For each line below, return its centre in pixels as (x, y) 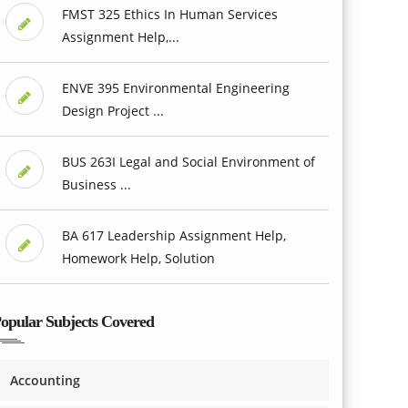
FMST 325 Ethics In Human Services (169, 14)
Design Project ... (112, 110)
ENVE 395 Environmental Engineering (175, 87)
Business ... (96, 184)
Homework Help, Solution (138, 258)
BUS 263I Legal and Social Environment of (188, 161)
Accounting (45, 380)
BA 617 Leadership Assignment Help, (173, 235)
